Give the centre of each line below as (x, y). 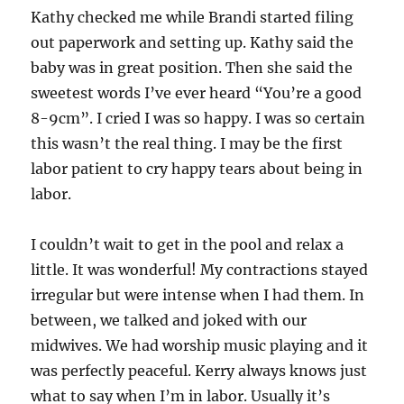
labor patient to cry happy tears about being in (197, 168)
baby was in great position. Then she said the (192, 67)
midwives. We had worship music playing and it (200, 345)
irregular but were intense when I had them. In (198, 294)
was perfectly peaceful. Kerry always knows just (199, 370)
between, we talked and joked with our (169, 320)
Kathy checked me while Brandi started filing (193, 17)
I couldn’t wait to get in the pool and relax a (188, 244)
